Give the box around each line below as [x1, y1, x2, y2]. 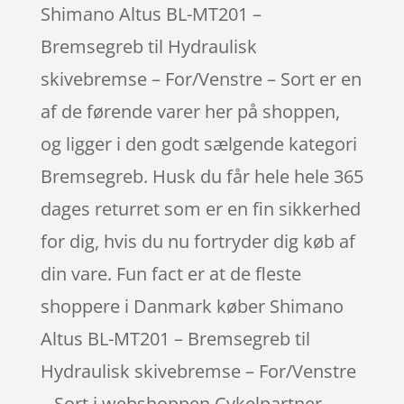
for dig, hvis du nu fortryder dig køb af [40, 228, 355, 253]
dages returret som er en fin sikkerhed [40, 196, 361, 221]
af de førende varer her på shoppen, [40, 98, 340, 124]
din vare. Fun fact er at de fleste [40, 261, 301, 286]
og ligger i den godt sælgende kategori [40, 131, 357, 156]
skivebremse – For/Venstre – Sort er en [40, 66, 362, 91]
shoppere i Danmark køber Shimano [40, 293, 344, 318]
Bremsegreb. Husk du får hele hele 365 [40, 163, 363, 188]
